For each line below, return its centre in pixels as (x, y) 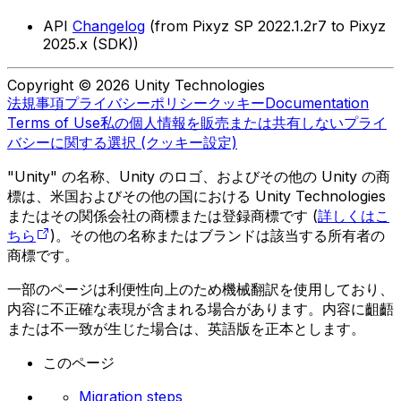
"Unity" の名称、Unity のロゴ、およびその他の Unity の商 (199, 177)
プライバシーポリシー (136, 103)
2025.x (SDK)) (91, 44)
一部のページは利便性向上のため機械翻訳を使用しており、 (200, 290)
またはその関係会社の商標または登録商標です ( (162, 216)
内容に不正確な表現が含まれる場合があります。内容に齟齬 (200, 309)
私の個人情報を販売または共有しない (222, 123)
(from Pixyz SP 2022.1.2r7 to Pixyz (265, 26)
